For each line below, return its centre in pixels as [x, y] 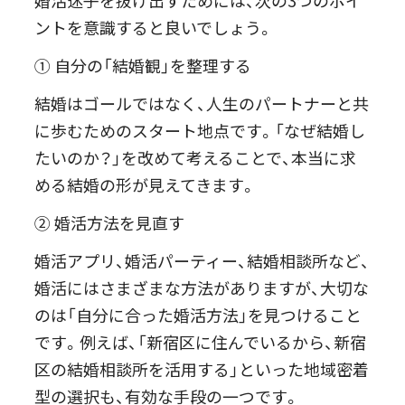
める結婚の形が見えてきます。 [146, 185]
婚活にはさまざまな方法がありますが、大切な [202, 288]
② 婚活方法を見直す [110, 223]
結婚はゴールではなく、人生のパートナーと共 [202, 104]
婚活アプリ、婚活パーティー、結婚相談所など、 [202, 261]
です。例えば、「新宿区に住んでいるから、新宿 [201, 342]
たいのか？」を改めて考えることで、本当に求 [196, 158]
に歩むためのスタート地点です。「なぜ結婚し [200, 131]
